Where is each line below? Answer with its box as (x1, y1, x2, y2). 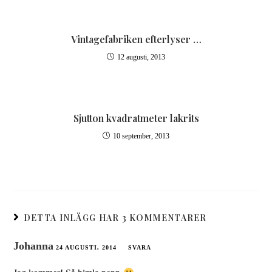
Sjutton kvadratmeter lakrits (73, 112, 199, 124)
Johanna (13, 240, 54, 252)
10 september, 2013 (113, 132, 169, 140)
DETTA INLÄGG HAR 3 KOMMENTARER (23, 212, 207, 223)
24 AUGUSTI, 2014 (56, 244, 117, 251)
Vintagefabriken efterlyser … (70, 33, 202, 46)
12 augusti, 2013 (117, 53, 165, 61)
